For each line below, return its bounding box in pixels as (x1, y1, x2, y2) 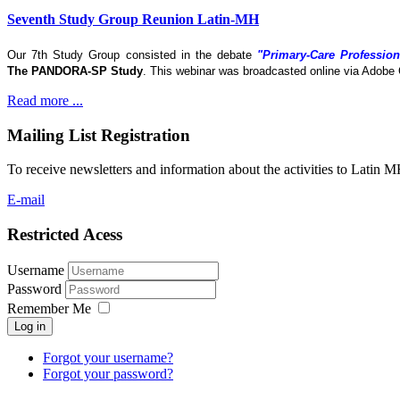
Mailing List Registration (7, 125, 190, 145)
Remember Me (7, 300, 91, 316)
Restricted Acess (7, 225, 122, 245)
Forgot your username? (43, 349, 173, 365)
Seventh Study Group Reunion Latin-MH (7, 11, 259, 27)
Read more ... (7, 93, 83, 109)
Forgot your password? (43, 365, 173, 381)
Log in (14, 319, 46, 333)
